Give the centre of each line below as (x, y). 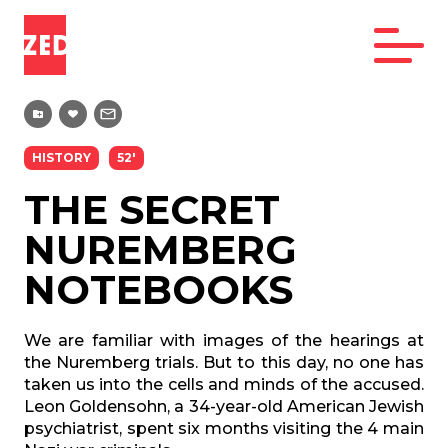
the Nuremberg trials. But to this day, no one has (224, 362)
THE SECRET (152, 209)
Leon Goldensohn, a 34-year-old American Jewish (224, 406)
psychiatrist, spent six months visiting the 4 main (224, 428)
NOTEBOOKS (158, 289)
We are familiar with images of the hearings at (224, 340)
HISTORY (61, 157)
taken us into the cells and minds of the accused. (224, 384)
